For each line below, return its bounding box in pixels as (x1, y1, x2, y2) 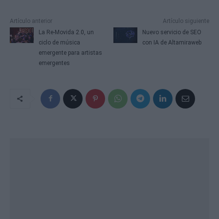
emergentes (38, 59, 70, 66)
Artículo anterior (10, 17, 52, 24)
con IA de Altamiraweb (142, 39, 202, 46)
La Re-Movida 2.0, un (38, 28, 94, 36)
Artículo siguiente (162, 17, 209, 24)
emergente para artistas (38, 49, 102, 56)
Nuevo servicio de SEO (142, 28, 202, 36)
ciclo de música (38, 39, 80, 46)
